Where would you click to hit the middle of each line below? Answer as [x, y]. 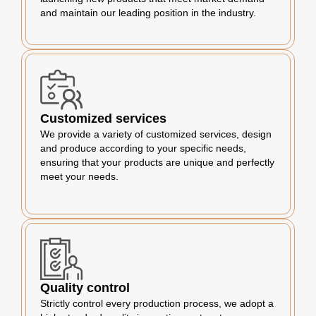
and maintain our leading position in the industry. [148, 13]
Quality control [85, 288]
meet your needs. [79, 176]
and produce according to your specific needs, [143, 148]
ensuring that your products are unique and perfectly [157, 162]
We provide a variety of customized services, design [156, 134]
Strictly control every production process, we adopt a [157, 303]
